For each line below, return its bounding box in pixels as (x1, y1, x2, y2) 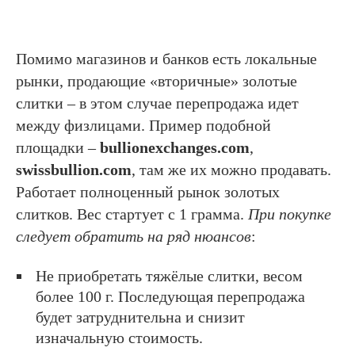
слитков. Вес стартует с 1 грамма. (16, 205, 248, 223)
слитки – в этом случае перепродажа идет (16, 94, 299, 113)
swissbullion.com (16, 161, 132, 179)
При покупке (248, 205, 331, 223)
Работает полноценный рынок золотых (16, 183, 280, 201)
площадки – (16, 139, 100, 157)
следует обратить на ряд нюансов (16, 227, 251, 246)
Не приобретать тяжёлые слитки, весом (36, 267, 303, 285)
